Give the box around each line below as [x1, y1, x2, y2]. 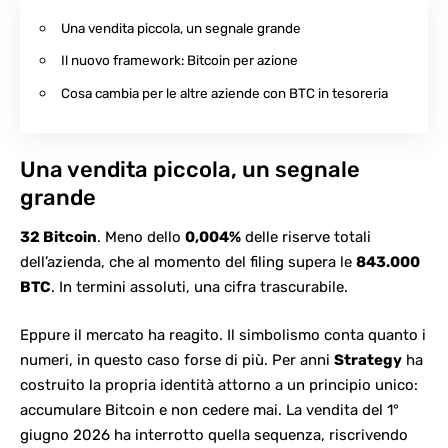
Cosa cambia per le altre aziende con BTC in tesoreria [61, 84, 388, 101]
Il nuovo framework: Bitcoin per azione [61, 52, 298, 69]
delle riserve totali [241, 228, 371, 247]
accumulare [20, 400, 105, 419]
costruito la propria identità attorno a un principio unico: [20, 375, 418, 394]
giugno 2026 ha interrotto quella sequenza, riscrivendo [20, 425, 408, 444]
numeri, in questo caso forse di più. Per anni [20, 350, 334, 369]
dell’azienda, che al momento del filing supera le [20, 253, 356, 272]
